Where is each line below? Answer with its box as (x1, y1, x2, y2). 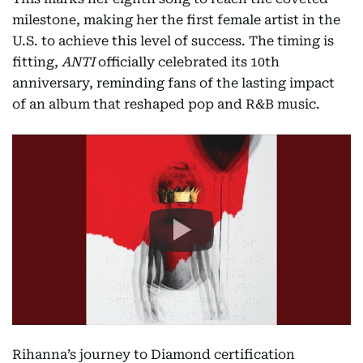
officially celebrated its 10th (95, 54, 280, 70)
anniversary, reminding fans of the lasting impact (12, 75, 335, 91)
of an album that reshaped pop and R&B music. (12, 96, 320, 112)
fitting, (12, 54, 62, 70)
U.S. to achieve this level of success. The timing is (12, 33, 334, 49)
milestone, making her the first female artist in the (12, 12, 340, 28)
